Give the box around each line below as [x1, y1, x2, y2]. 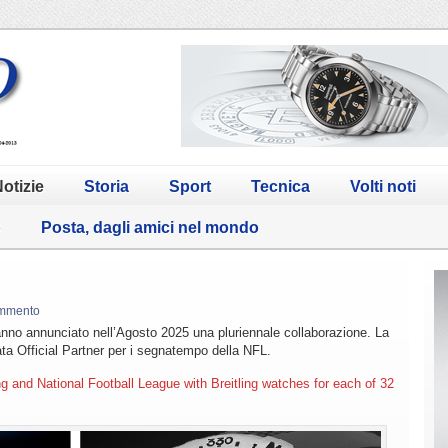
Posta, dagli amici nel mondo [41, 218, 259, 236]
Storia [84, 177, 129, 195]
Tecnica [251, 177, 310, 195]
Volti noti [350, 177, 416, 195]
